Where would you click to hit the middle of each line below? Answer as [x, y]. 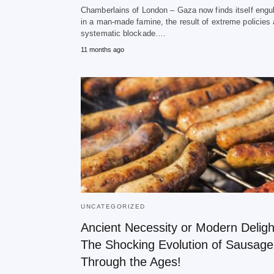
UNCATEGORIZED [113, 206]
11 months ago [102, 50]
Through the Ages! [131, 262]
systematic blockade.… [124, 33]
